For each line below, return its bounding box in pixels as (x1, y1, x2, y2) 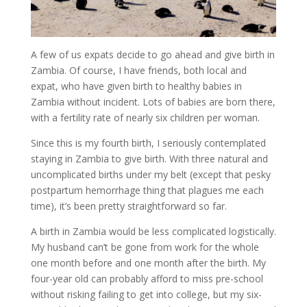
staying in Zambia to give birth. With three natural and (30, 152, 268, 165)
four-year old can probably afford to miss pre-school (30, 272, 263, 285)
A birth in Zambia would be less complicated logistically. (30, 225, 276, 238)
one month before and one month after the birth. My (30, 256, 266, 269)
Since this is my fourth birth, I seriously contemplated (30, 136, 266, 149)
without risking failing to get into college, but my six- (30, 288, 262, 301)
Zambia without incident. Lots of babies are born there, (30, 95, 275, 108)
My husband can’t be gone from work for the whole (30, 241, 259, 254)
